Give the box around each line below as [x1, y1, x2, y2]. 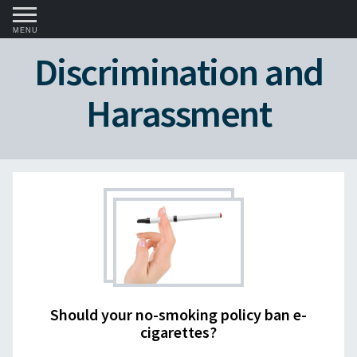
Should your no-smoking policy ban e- [50, 304, 307, 324]
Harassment [86, 89, 271, 137]
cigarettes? [140, 321, 217, 342]
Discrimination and [33, 48, 324, 96]
